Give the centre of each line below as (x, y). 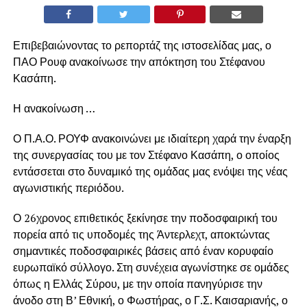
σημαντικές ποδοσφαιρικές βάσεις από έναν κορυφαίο (143, 250)
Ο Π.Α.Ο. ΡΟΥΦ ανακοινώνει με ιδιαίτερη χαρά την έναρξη (152, 138)
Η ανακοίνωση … (54, 108)
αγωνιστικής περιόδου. (68, 187)
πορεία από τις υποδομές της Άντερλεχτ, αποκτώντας (141, 234)
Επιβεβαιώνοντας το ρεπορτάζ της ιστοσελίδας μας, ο (142, 45)
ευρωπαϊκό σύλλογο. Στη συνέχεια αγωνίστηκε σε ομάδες (151, 267)
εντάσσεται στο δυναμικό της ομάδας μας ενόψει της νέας (150, 171)
